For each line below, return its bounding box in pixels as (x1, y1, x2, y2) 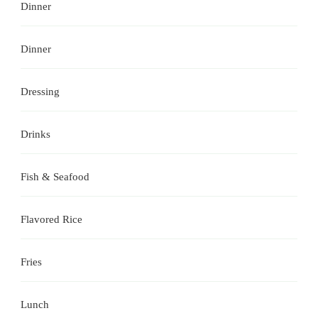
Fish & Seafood (21, 170, 89, 182)
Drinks (21, 128, 50, 140)
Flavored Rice (21, 213, 82, 225)
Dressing (21, 85, 60, 97)
